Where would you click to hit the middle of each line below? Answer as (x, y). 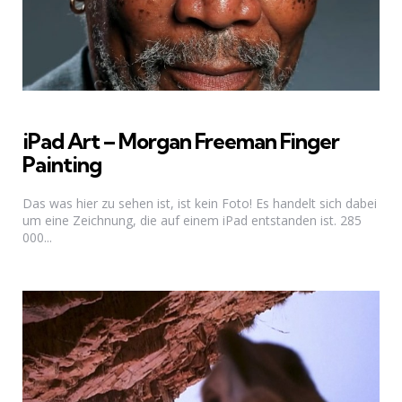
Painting (62, 164)
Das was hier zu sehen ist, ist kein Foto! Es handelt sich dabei (200, 204)
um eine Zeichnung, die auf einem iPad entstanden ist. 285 (192, 221)
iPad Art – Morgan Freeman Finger (181, 140)
